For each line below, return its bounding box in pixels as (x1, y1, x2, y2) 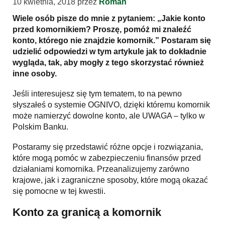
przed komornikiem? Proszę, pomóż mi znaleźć (13, 25, 191, 34)
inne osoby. (13, 69, 57, 78)
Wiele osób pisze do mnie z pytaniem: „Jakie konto (13, 14, 205, 23)
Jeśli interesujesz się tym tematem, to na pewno (13, 89, 182, 98)
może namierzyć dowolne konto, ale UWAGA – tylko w (13, 111, 205, 120)
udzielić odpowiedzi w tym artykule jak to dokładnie (13, 47, 206, 56)
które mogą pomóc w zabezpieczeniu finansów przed (13, 153, 201, 162)
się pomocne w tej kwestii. (13, 186, 105, 195)
